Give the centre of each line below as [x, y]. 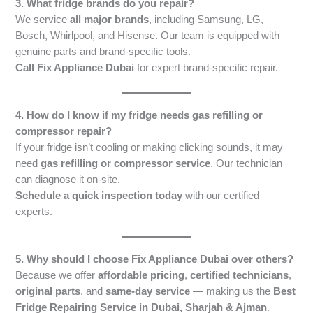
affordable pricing [141, 276]
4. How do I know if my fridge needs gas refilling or [139, 115]
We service [43, 19]
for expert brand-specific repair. [206, 67]
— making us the [232, 292]
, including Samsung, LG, [206, 19]
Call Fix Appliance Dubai [75, 67]
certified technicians [240, 276]
